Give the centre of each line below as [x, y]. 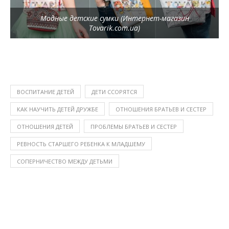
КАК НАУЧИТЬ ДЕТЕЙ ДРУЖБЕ [58, 109]
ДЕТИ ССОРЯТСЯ [114, 91]
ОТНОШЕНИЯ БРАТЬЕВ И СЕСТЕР [161, 109]
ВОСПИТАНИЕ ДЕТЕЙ [45, 91]
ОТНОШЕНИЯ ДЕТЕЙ [45, 126]
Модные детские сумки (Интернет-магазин [114, 18]
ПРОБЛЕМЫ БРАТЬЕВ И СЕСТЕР [134, 126]
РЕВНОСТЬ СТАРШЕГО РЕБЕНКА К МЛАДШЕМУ [81, 144]
